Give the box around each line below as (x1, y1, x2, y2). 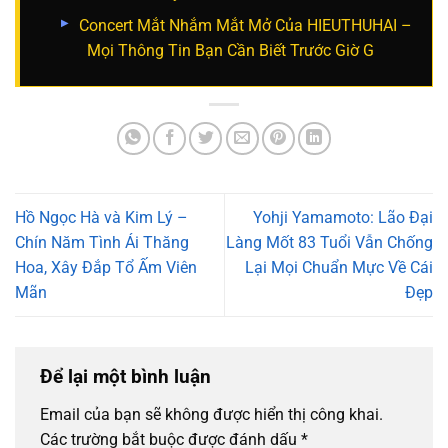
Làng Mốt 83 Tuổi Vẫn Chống (226, 232, 433, 252)
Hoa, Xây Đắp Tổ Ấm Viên (15, 257, 197, 277)
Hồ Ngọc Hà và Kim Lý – (15, 207, 188, 227)
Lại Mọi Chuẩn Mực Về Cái (245, 257, 433, 277)
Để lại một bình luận (40, 364, 216, 388)
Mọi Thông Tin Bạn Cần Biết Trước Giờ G (78, 41, 374, 61)
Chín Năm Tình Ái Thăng (15, 232, 189, 252)
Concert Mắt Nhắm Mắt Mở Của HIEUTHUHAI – (78, 16, 412, 36)
